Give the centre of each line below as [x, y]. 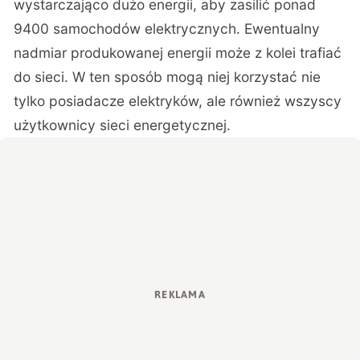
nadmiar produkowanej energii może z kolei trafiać [178, 53]
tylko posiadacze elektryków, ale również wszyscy [178, 101]
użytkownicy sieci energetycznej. [123, 125]
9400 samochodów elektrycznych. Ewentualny [167, 29]
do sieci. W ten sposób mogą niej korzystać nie [168, 77]
